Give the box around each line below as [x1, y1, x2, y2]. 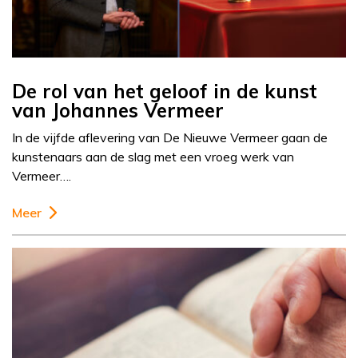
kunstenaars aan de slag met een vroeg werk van [12, 149, 294, 165]
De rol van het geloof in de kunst [12, 79, 317, 104]
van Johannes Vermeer [12, 98, 224, 123]
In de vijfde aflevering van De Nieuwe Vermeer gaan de [12, 129, 328, 146]
